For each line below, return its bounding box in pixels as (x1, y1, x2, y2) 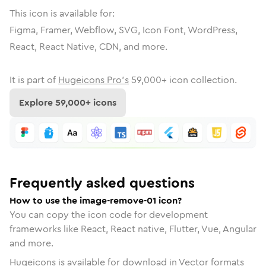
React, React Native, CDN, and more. (9, 40, 167, 53)
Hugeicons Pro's (58, 73, 129, 87)
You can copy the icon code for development (9, 207, 208, 221)
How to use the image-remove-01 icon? (9, 193, 182, 207)
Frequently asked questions (9, 172, 195, 193)
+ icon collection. (161, 73, 237, 87)
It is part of (9, 73, 56, 87)
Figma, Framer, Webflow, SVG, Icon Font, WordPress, (9, 23, 237, 37)
